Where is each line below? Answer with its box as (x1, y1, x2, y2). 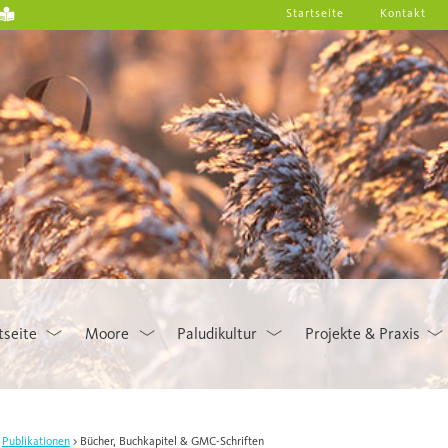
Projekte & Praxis (305, 324, 420, 343)
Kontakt (379, 6, 426, 20)
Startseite (286, 6, 344, 20)
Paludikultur (177, 324, 257, 343)
